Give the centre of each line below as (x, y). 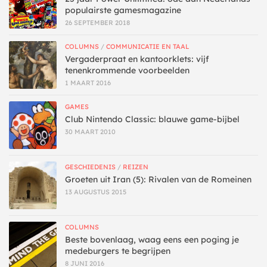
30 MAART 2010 (90, 131)
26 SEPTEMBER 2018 (97, 22)
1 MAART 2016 (88, 83)
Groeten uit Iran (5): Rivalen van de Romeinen (158, 179)
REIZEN (136, 167)
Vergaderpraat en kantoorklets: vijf (137, 59)
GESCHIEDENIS (90, 167)
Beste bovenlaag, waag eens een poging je (152, 239)
